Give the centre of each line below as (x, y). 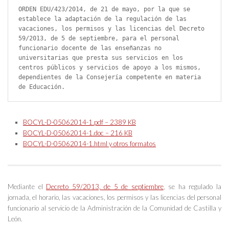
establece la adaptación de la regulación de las (102, 19)
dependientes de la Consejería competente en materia (110, 77)
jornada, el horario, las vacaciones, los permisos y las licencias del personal (114, 197)
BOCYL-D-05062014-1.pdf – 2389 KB (79, 122)
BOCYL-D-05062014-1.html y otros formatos (89, 143)
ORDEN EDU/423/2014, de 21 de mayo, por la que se (104, 9)
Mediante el (27, 186)
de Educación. (42, 87)
